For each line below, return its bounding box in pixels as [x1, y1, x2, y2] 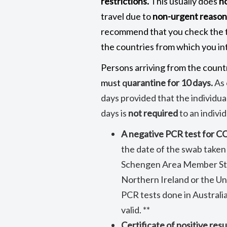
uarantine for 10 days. [127, 77, 213, 88]
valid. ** [121, 204, 150, 215]
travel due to [101, 11, 153, 22]
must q [101, 77, 128, 88]
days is [101, 107, 129, 119]
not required [128, 107, 178, 119]
